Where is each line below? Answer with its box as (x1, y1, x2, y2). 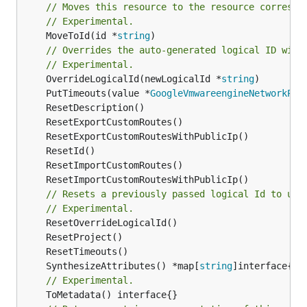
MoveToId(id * (46, 29, 117, 41)
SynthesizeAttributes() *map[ (46, 260, 199, 271)
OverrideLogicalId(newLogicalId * (46, 73, 221, 84)
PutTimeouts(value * (46, 87, 150, 99)
